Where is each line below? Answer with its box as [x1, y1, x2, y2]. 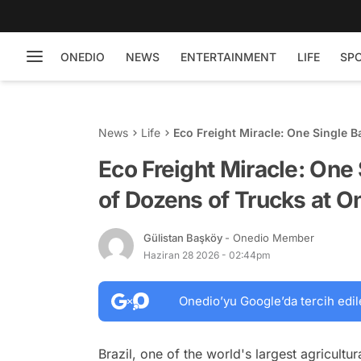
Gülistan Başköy [143, 230, 225, 244]
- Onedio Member [225, 230, 314, 244]
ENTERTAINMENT [180, 49, 276, 64]
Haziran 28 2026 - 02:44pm [143, 248, 271, 261]
